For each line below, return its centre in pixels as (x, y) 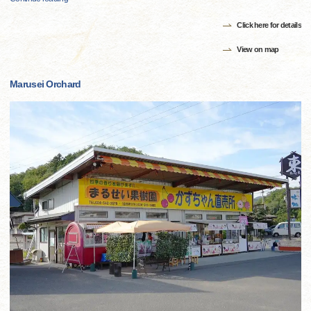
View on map (258, 50)
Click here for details (269, 25)
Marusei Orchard (45, 84)
